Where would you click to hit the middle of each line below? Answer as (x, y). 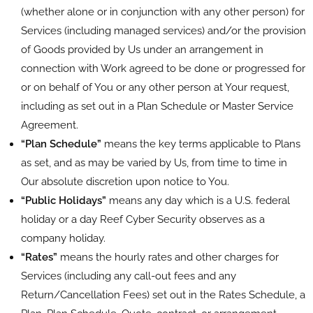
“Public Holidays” (64, 200)
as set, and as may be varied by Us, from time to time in (154, 162)
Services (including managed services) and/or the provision (163, 30)
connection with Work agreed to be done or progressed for (163, 68)
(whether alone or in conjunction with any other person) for (163, 12)
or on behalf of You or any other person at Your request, (155, 87)
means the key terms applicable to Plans (201, 144)
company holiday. (63, 238)
